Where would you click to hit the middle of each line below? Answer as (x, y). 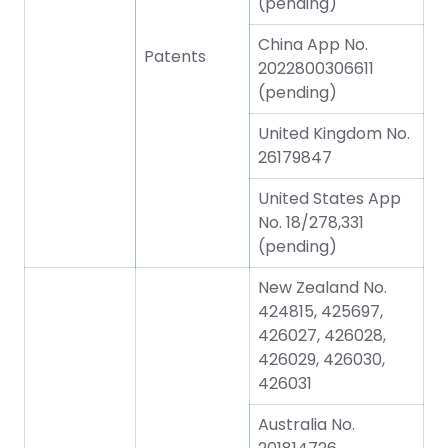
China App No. (313, 44)
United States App (329, 198)
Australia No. (306, 424)
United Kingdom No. (334, 133)
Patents (175, 56)
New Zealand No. (322, 287)
